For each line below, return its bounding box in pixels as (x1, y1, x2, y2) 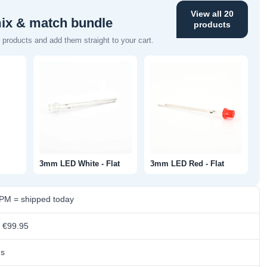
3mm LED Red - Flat (150, 159, 224, 168)
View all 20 (191, 9, 234, 19)
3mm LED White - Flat (39, 159, 120, 168)
